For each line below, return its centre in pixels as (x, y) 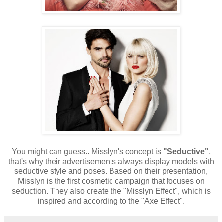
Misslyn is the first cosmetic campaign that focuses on (111, 181)
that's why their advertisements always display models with (111, 162)
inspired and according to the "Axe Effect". (111, 201)
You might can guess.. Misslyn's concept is (87, 152)
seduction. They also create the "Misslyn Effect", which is (111, 191)
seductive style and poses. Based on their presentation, (111, 171)
